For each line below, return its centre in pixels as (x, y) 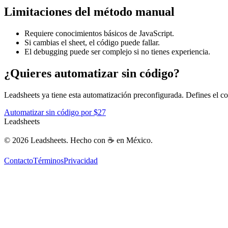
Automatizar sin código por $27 (55, 112)
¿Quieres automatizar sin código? (92, 74)
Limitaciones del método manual (89, 12)
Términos (48, 161)
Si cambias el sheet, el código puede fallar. (92, 43)
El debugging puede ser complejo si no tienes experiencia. (117, 52)
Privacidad (81, 161)
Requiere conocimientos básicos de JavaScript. (99, 34)
